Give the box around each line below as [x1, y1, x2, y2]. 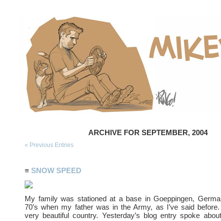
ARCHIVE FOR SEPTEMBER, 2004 [88, 128, 208, 137]
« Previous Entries [25, 142, 74, 148]
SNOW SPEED [31, 166, 81, 175]
